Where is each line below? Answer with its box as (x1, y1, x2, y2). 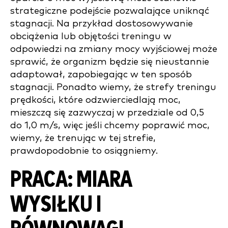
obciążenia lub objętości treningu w (10, 32, 172, 41)
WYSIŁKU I (10, 193, 101, 216)
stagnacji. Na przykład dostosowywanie (10, 19, 193, 28)
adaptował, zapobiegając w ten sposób (10, 70, 192, 79)
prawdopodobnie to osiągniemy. (10, 146, 158, 156)
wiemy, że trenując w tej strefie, (10, 133, 156, 143)
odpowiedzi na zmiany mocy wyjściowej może (10, 44, 217, 54)
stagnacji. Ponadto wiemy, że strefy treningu (10, 82, 216, 92)
